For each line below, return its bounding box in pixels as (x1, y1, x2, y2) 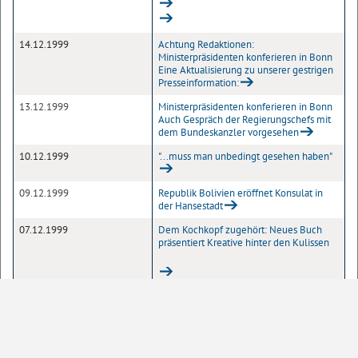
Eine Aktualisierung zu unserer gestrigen (158, 63, 333, 77)
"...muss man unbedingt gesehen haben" (158, 149, 332, 163)
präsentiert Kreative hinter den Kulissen (158, 236, 329, 249)
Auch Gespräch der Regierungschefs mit (158, 113, 331, 126)
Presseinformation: (158, 76, 239, 89)
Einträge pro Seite (22, 327, 105, 341)
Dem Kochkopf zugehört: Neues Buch (158, 223, 322, 237)
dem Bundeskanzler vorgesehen (158, 125, 299, 139)
